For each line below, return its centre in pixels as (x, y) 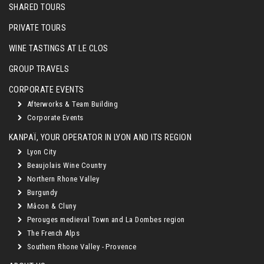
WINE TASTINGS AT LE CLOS (59, 49)
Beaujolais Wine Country (66, 165)
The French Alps (52, 233)
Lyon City (41, 152)
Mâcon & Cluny (51, 206)
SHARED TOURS (37, 7)
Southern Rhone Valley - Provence (81, 247)
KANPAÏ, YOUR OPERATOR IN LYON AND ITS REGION (100, 138)
